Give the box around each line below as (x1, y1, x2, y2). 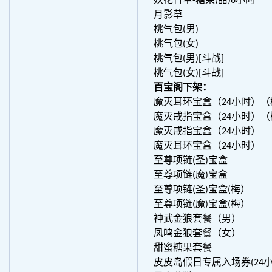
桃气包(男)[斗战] (154, 54, 224, 64)
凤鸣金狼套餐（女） (154, 229, 241, 239)
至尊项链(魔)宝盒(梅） (154, 200, 250, 209)
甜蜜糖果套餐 (154, 243, 212, 253)
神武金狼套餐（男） (154, 214, 241, 224)
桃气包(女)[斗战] (154, 69, 224, 78)
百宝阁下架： (154, 83, 212, 93)
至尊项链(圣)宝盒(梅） (154, 185, 250, 195)
